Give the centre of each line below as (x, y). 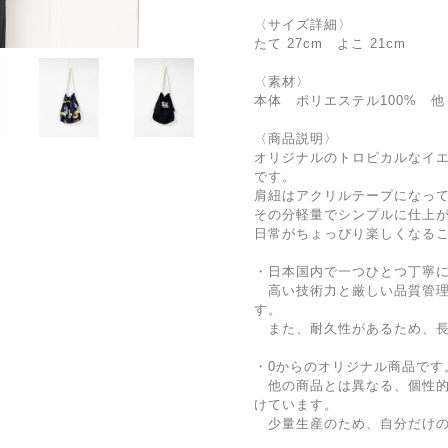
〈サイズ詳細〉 (303, 24)
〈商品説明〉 (296, 138)
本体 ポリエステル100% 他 (349, 100)
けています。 (296, 404)
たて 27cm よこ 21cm (330, 43)
